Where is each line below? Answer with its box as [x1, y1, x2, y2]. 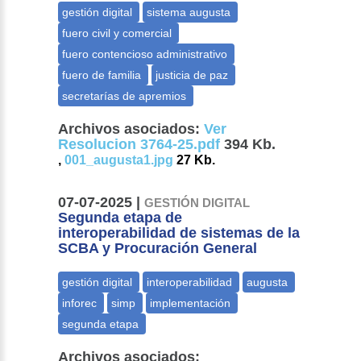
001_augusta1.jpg [64, 153, 174, 168]
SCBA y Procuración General [58, 240, 258, 257]
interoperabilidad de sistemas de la [58, 225, 301, 242]
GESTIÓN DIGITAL [144, 196, 251, 210]
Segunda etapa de [58, 210, 183, 226]
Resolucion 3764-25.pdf [58, 136, 221, 153]
